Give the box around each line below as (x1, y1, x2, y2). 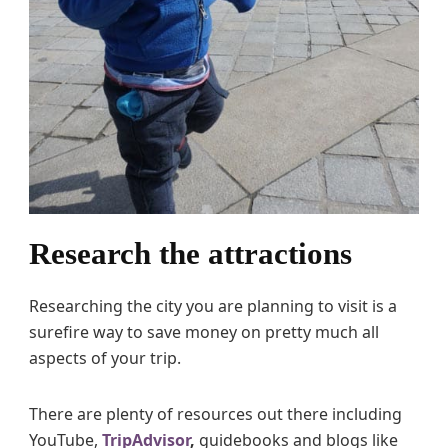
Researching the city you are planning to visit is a (29, 294, 397, 317)
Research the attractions (29, 235, 352, 271)
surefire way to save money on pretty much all (29, 320, 379, 343)
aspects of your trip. (29, 346, 181, 369)
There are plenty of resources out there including (29, 402, 402, 425)
